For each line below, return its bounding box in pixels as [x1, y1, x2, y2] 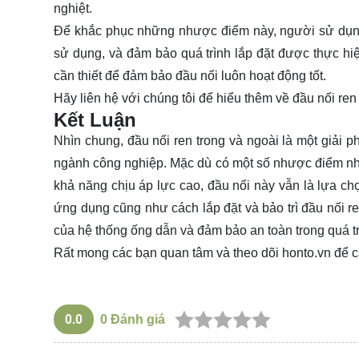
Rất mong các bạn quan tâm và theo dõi [54, 246, 282, 260]
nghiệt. [54, 2, 92, 16]
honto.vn [282, 246, 331, 260]
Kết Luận [54, 109, 136, 131]
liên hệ [80, 91, 119, 106]
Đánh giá [107, 313, 165, 327]
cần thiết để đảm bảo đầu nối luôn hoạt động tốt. [54, 69, 326, 83]
